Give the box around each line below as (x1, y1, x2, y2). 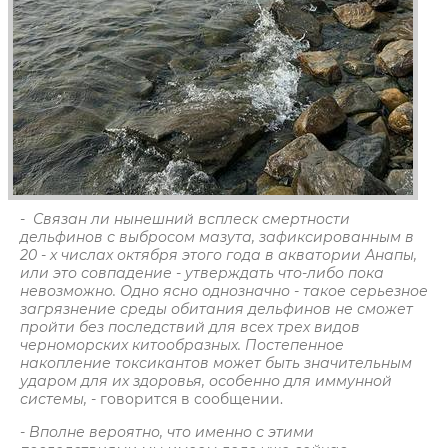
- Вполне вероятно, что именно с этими (20, 423, 314, 441)
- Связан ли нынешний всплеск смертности (20, 210, 350, 228)
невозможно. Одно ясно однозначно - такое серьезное (20, 282, 428, 300)
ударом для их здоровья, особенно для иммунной (20, 372, 392, 390)
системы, (20, 390, 87, 408)
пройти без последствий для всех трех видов (20, 318, 360, 336)
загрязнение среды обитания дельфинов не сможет (20, 300, 413, 318)
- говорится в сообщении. (87, 390, 283, 408)
